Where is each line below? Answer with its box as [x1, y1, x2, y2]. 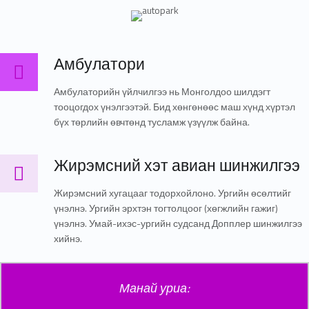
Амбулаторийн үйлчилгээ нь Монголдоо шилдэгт [53, 83, 270, 99]
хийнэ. [53, 231, 82, 246]
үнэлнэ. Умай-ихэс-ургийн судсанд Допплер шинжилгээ [53, 216, 302, 231]
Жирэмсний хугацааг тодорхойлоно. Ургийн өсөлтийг [53, 186, 291, 201]
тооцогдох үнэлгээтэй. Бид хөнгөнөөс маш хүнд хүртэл [53, 99, 295, 114]
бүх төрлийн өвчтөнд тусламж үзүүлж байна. [53, 114, 250, 129]
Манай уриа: [119, 278, 190, 298]
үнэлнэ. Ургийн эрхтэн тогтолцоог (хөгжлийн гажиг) [53, 201, 278, 216]
